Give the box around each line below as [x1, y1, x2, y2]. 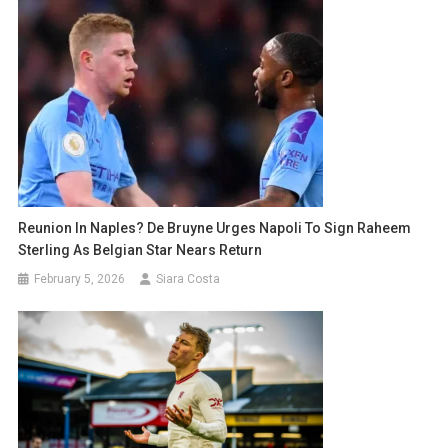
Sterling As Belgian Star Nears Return [18, 241, 263, 258]
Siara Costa [156, 271, 221, 286]
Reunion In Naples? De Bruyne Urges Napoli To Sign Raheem [18, 219, 412, 236]
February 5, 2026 [34, 271, 126, 286]
